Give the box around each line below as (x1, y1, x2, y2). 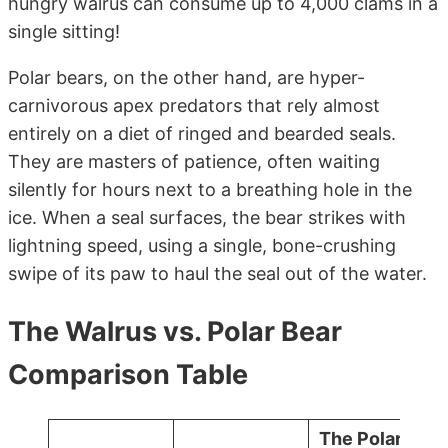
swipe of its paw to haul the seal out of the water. (8, 263, 427, 285)
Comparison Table (8, 358, 248, 392)
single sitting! (8, 21, 120, 43)
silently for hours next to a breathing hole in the (8, 179, 412, 201)
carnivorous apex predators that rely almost (8, 95, 380, 117)
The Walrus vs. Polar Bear (8, 315, 342, 349)
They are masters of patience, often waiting (8, 151, 380, 173)
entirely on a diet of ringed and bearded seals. (8, 123, 396, 145)
